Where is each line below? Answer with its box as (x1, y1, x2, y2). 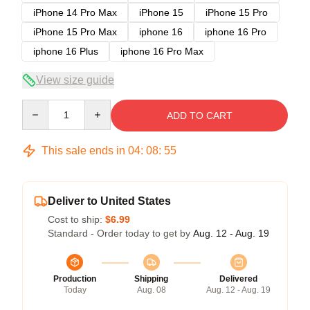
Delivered (219, 273, 257, 284)
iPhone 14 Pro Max (33, 6, 117, 18)
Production (53, 273, 96, 284)
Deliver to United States (48, 194, 171, 207)
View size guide (36, 73, 114, 86)
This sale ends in (39, 144, 128, 156)
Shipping (134, 273, 168, 284)
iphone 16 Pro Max (120, 45, 203, 57)
